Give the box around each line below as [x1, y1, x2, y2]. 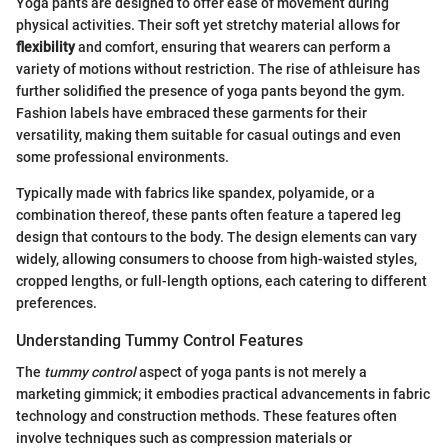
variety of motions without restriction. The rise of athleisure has [16, 61, 420, 78]
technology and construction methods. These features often [16, 408, 397, 425]
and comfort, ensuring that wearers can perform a [75, 39, 391, 56]
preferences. [16, 295, 97, 312]
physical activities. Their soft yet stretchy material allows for [16, 17, 400, 34]
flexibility [16, 39, 75, 56]
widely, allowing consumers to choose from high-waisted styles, [16, 251, 417, 268]
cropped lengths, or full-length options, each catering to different [16, 273, 427, 290]
